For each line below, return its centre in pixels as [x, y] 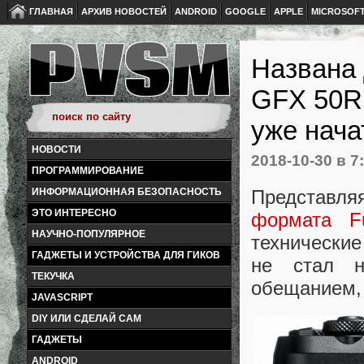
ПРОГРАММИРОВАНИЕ [88, 171]
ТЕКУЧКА [53, 276]
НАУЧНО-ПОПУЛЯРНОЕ [89, 234]
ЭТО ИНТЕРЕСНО [74, 213]
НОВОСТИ [56, 149]
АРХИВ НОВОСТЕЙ [124, 11]
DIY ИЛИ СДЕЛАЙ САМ [87, 318]
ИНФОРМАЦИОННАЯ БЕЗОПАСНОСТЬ [127, 192]
